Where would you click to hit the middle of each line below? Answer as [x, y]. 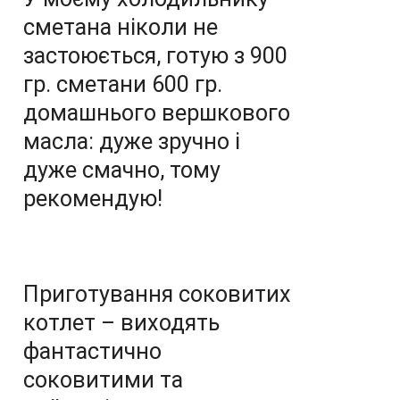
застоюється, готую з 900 [155, 56]
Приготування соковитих [157, 294]
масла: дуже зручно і [132, 142]
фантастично [92, 351]
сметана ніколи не [121, 27]
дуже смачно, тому [122, 170]
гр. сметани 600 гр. [123, 84]
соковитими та [103, 380]
